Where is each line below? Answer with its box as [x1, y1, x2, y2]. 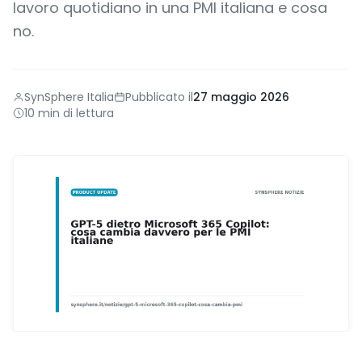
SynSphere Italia [24, 89, 114, 105]
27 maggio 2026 [193, 89, 289, 105]
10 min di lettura [24, 105, 114, 121]
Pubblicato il [125, 89, 193, 105]
